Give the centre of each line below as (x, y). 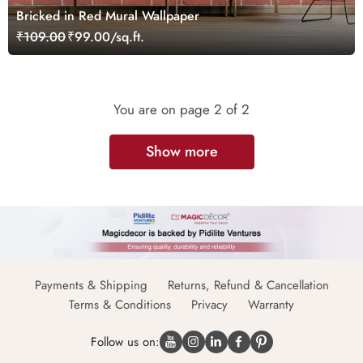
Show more (181, 151)
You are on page (164, 109)
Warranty (271, 304)
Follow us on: (125, 342)
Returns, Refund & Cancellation (248, 285)
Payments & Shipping (91, 285)
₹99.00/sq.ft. (106, 36)
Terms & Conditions (120, 304)
